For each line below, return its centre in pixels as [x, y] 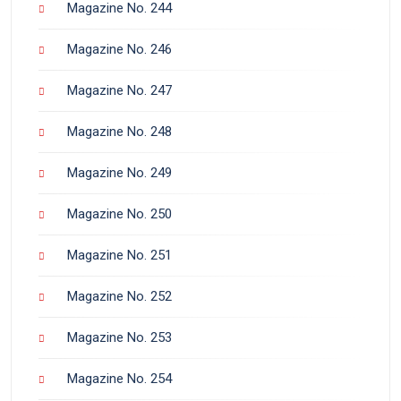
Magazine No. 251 [119, 255]
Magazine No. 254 [119, 378]
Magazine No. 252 [119, 296]
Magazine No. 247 [119, 90]
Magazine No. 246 [119, 49]
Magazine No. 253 [119, 337]
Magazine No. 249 [119, 172]
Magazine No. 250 [119, 213]
